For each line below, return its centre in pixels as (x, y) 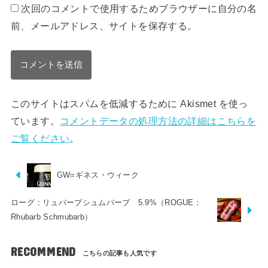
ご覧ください (40, 138)
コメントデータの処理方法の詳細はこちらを (158, 121)
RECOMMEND (43, 252)
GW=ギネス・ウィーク (98, 175)
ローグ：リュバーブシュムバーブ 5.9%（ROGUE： (106, 203)
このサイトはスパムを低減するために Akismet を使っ (129, 104)
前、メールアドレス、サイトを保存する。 (104, 25)
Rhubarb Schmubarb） (51, 217)
